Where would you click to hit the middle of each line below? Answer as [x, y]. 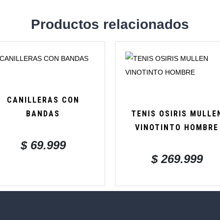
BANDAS [43, 113]
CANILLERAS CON [43, 100]
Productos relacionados [110, 24]
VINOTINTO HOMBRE [177, 127]
